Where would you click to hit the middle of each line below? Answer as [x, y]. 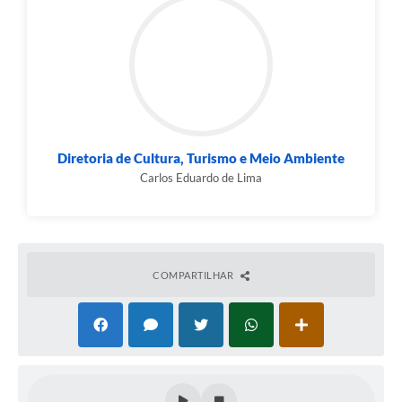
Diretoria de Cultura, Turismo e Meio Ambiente [201, 158]
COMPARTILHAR [194, 275]
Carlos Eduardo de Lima [201, 178]
